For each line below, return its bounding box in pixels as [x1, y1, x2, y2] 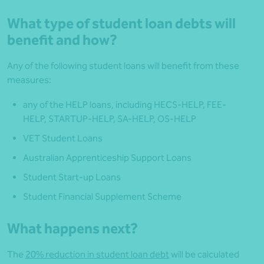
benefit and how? [7, 31, 117, 48]
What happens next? [7, 220, 138, 237]
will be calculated [169, 248, 239, 260]
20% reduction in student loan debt [25, 248, 169, 260]
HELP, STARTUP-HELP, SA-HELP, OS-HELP [23, 113, 196, 124]
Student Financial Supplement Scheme [23, 190, 181, 202]
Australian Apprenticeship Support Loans [23, 151, 192, 163]
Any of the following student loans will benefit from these [7, 60, 239, 71]
